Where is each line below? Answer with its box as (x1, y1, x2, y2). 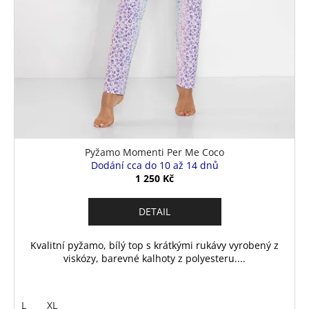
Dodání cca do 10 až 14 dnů (90, 159, 219, 172)
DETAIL (139, 205, 170, 219)
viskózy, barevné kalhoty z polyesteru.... (63, 252, 246, 266)
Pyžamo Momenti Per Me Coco (85, 146, 224, 159)
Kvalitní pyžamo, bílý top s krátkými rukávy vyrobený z (30, 239, 279, 252)
